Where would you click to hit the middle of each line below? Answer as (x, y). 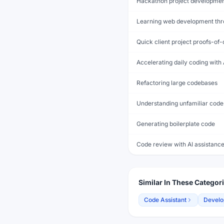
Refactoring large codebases (177, 82)
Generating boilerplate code (176, 123)
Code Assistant (165, 199)
